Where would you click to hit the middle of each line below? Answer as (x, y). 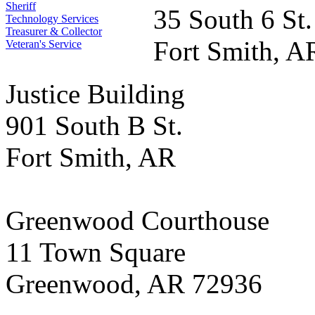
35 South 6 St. (233, 19)
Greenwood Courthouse (137, 220)
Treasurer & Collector (54, 31)
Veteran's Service (44, 44)
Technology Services (52, 18)
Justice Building (95, 94)
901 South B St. (94, 125)
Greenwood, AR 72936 (134, 283)
